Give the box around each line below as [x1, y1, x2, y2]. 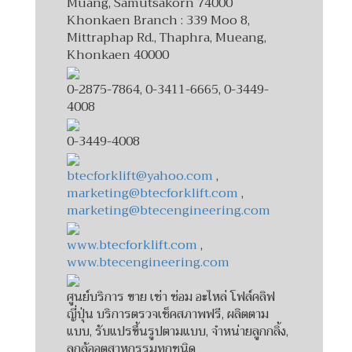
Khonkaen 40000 [67, 43, 169, 66]
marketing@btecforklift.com [67, 181, 241, 204]
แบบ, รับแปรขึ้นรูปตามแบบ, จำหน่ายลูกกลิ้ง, [67, 320, 288, 343]
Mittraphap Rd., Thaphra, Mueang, [67, 26, 266, 49]
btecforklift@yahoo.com [67, 164, 213, 187]
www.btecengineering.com [67, 251, 229, 273]
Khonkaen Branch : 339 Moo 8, [67, 9, 250, 31]
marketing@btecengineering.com [67, 199, 270, 222]
